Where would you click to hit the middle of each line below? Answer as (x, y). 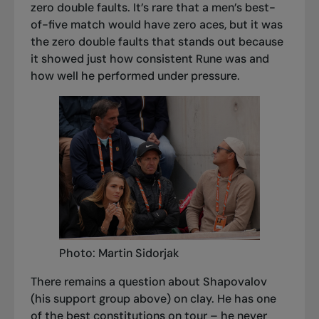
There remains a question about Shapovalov (148, 282)
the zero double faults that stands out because (157, 42)
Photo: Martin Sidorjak (119, 253)
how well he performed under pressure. (135, 76)
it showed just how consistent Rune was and (150, 59)
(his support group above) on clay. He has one (153, 299)
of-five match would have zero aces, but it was (156, 25)
